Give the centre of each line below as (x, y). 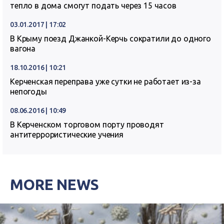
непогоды (28, 92)
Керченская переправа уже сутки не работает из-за (105, 82)
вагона (23, 49)
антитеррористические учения (67, 135)
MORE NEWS (54, 185)
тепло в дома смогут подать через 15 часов (93, 6)
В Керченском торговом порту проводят (87, 125)
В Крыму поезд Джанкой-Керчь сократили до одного (110, 39)
